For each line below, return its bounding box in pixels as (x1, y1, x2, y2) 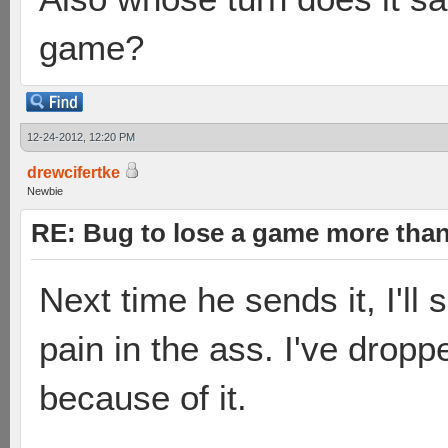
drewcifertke (27, 164, 120, 181)
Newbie (27, 185, 63, 197)
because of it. (39, 378, 247, 417)
